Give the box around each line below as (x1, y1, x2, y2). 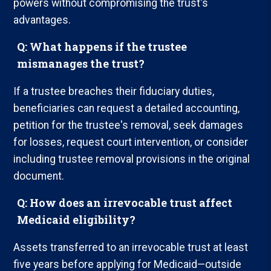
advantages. (13, 14, 71, 27)
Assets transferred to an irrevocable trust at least (13, 241, 249, 253)
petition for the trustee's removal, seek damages (13, 119, 244, 132)
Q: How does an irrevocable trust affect (17, 195, 233, 211)
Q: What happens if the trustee (17, 39, 188, 54)
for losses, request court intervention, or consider (13, 136, 249, 149)
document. (13, 170, 65, 183)
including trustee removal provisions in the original (13, 153, 250, 166)
